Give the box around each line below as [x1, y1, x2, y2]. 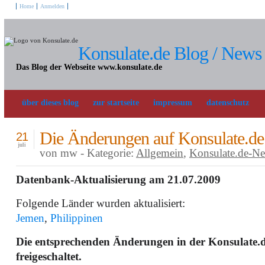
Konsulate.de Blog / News [78, 43, 261, 64]
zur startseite [93, 98, 139, 107]
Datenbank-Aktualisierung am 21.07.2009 [16, 173, 221, 186]
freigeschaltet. [16, 250, 82, 263]
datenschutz [206, 98, 249, 107]
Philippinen [50, 212, 103, 224]
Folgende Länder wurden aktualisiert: [16, 197, 185, 209]
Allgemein [136, 147, 183, 159]
